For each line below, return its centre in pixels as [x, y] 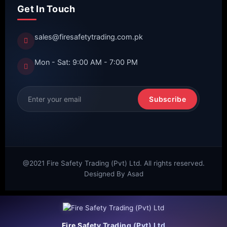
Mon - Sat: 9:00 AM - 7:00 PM [86, 63]
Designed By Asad [113, 174]
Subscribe [167, 99]
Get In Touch [46, 9]
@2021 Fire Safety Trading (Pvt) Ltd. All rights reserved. [113, 163]
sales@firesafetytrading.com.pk [89, 37]
